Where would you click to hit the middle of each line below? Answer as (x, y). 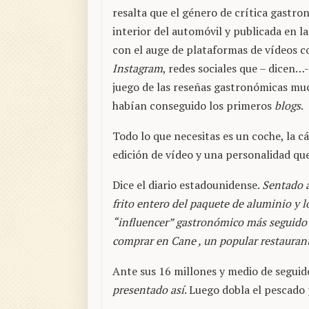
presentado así (148, 290)
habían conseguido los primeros (193, 106)
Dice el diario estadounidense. (187, 185)
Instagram (138, 69)
